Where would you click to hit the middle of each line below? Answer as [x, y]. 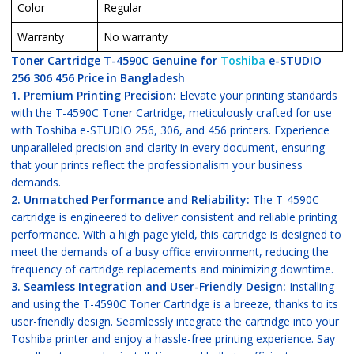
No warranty [135, 36]
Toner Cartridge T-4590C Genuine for [115, 60]
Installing [311, 286]
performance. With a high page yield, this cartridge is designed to [176, 234]
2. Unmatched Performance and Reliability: [132, 199]
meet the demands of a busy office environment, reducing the [169, 251]
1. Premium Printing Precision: [95, 95]
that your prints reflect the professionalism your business [156, 164]
